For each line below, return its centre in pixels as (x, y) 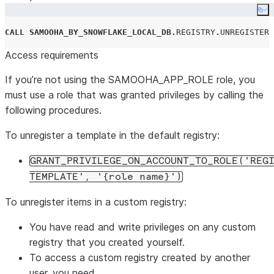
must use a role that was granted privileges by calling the (134, 95)
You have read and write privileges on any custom (143, 227)
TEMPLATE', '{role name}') (106, 177)
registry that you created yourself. (107, 242)
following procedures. (53, 110)
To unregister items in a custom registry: (96, 202)
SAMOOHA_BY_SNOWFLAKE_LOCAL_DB (100, 32)
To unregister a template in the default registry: (112, 135)
